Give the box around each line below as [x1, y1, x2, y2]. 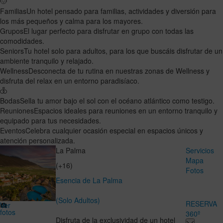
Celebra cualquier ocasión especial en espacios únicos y [25, 125, 203, 135]
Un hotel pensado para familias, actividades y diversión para [26, 5, 216, 16]
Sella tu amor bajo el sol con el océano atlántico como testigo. [20, 95, 215, 106]
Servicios [186, 145, 215, 155]
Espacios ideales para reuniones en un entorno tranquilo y [34, 105, 218, 115]
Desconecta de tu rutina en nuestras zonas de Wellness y [28, 65, 210, 76]
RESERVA [186, 198, 218, 209]
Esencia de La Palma [56, 175, 122, 185]
